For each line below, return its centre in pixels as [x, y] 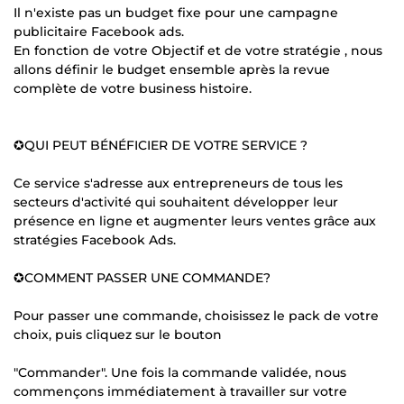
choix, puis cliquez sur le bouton [118, 334]
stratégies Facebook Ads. [95, 239]
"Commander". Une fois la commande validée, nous [180, 372]
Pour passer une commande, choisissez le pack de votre [196, 315]
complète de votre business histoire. [133, 88]
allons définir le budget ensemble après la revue [172, 69]
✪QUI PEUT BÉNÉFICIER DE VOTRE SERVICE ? [161, 145]
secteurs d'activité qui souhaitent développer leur [176, 202]
